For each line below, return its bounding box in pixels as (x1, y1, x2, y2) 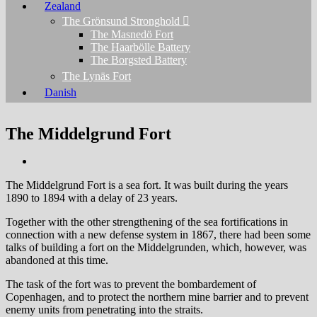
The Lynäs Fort (62, 70, 131, 82)
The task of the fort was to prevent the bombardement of (6, 278, 256, 291)
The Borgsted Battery (91, 54, 187, 66)
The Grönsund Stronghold (62, 15, 183, 27)
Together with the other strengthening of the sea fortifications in (6, 216, 288, 229)
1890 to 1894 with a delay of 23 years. (6, 192, 178, 204)
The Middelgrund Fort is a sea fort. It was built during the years (6, 179, 288, 192)
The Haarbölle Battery (91, 41, 190, 53)
